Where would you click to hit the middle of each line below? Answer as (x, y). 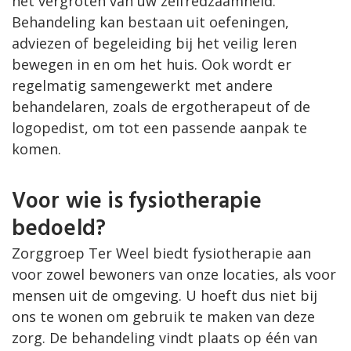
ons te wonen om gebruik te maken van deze (163, 317)
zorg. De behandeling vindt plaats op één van (165, 338)
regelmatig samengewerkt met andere (142, 86)
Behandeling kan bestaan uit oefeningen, (150, 22)
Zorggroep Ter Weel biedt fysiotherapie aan (161, 253)
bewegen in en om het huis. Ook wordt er (152, 65)
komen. (36, 149)
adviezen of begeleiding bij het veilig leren (154, 43)
